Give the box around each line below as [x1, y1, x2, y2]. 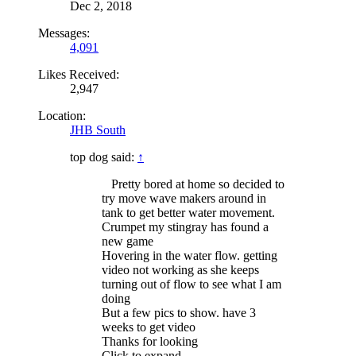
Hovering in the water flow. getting [102, 248, 277, 262]
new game [102, 234, 153, 248]
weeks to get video [102, 319, 195, 334]
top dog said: [70, 149, 137, 164]
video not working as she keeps [102, 262, 259, 277]
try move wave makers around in [102, 191, 266, 205]
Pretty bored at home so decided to [108, 176, 284, 191]
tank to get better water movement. [102, 205, 275, 219]
